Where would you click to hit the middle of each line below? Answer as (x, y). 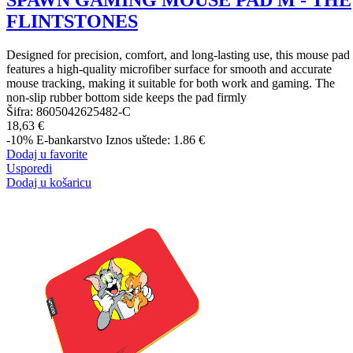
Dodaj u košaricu (49, 182)
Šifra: (21, 111)
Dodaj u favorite (47, 154)
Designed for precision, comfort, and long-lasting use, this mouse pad (178, 54)
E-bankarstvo (69, 139)
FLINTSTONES (72, 21)
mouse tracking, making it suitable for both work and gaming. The (171, 83)
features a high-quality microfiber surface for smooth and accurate (169, 69)
